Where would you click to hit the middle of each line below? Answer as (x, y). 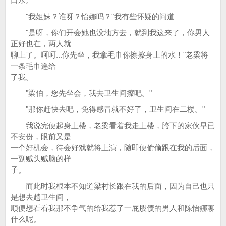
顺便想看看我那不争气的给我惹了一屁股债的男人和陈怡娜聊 (113, 208)
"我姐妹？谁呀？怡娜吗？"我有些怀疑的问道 (93, 16)
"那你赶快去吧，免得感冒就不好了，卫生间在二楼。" (108, 109)
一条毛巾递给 (33, 66)
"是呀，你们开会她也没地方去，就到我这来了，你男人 (110, 33)
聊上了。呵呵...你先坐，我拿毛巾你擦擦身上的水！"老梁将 (109, 55)
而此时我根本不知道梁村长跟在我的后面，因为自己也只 (113, 186)
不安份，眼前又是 (41, 136)
